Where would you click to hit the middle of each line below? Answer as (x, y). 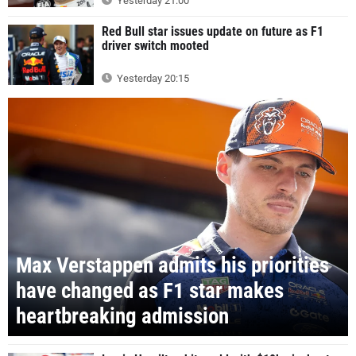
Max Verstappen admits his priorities (172, 266)
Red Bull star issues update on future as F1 (213, 32)
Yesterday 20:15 (152, 78)
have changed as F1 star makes (150, 291)
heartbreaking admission (122, 317)
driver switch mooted (155, 46)
